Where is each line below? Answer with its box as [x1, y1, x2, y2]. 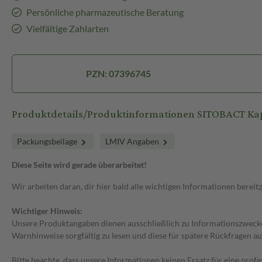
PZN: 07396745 [86, 68, 151, 80]
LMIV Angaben [105, 136, 161, 147]
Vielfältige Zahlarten [26, 23, 109, 35]
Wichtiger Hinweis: [12, 206, 82, 216]
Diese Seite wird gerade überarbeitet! [12, 160, 147, 170]
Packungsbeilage [17, 136, 79, 147]
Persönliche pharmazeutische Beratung [26, 6, 184, 18]
